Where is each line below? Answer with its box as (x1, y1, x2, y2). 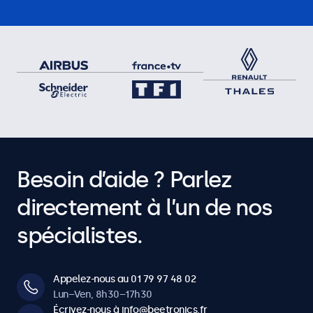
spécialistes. (17, 222, 143, 249)
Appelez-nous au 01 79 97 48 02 (53, 273, 196, 286)
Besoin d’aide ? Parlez (17, 166, 231, 194)
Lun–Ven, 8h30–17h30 (53, 289, 152, 301)
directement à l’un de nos (17, 194, 272, 221)
